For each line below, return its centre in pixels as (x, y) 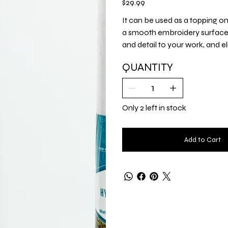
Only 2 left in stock (154, 107)
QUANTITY (148, 67)
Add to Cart (203, 139)
